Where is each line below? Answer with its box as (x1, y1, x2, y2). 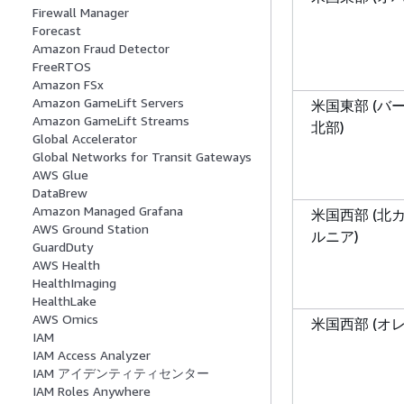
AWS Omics (32, 311, 98, 327)
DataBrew (32, 185, 87, 201)
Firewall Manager (32, 5, 129, 21)
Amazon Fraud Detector (32, 41, 170, 57)
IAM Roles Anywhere (32, 383, 151, 399)
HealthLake (32, 293, 96, 309)
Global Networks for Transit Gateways (32, 149, 252, 165)
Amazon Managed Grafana (32, 203, 183, 219)
